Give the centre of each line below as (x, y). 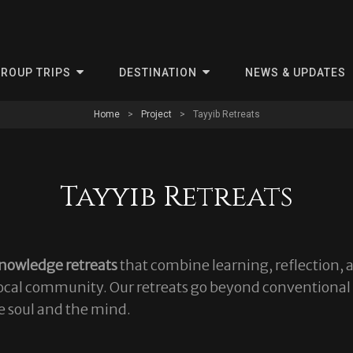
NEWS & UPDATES (295, 72)
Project (156, 114)
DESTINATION (158, 72)
